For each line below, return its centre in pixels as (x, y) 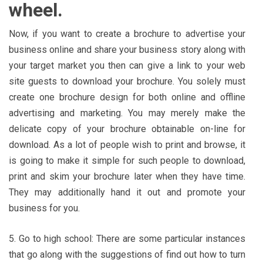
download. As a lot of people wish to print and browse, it (127, 144)
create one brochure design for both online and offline (127, 97)
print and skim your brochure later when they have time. (127, 176)
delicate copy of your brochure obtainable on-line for (127, 129)
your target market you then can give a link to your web (127, 65)
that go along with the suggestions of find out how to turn (127, 254)
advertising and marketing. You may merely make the (127, 113)
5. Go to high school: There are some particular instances (127, 238)
